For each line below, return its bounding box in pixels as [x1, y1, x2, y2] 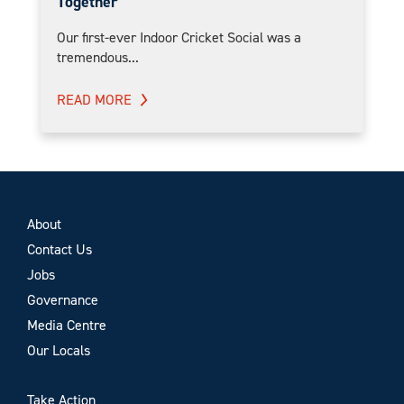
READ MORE [57, 89, 132, 109]
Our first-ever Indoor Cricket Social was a [57, 27, 301, 47]
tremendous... [57, 47, 139, 67]
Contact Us [27, 239, 92, 259]
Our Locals [27, 340, 90, 360]
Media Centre [27, 315, 106, 335]
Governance [27, 289, 98, 309]
